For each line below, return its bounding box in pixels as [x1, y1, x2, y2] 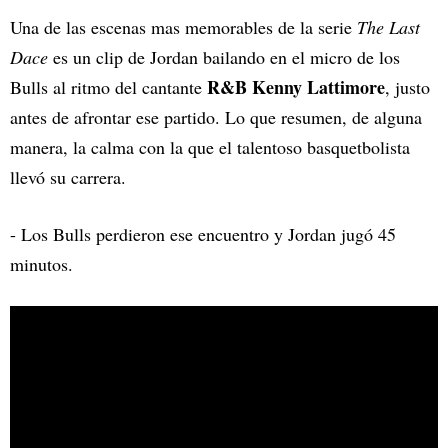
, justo [385, 75, 430, 100]
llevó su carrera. [10, 165, 126, 190]
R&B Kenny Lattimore [202, 74, 385, 101]
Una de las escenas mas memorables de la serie [10, 15, 352, 40]
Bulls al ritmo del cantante [10, 75, 202, 100]
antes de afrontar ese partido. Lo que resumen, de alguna [10, 105, 422, 130]
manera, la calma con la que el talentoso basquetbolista [10, 135, 410, 160]
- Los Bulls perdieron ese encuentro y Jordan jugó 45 [10, 222, 396, 247]
